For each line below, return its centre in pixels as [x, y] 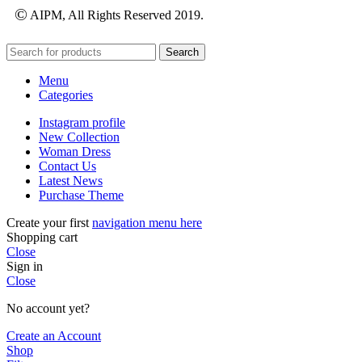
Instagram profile [82, 122]
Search [182, 52]
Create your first [49, 222]
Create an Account [54, 335]
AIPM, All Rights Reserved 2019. [116, 15]
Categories [66, 95]
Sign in [25, 266]
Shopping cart [42, 237]
